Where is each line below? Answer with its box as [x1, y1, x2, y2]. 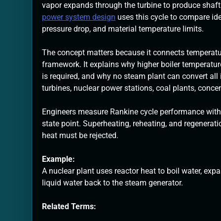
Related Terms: [42, 202, 96, 212]
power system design [42, 12, 115, 22]
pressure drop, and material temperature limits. [42, 24, 204, 34]
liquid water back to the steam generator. [42, 178, 183, 188]
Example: [42, 154, 75, 164]
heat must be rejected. [42, 131, 118, 141]
